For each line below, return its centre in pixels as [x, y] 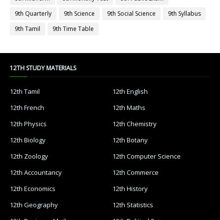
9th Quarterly [33, 14]
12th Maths [129, 108]
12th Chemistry [135, 124]
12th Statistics [133, 205]
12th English [130, 92]
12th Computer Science [147, 156]
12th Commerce [136, 173]
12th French [27, 108]
